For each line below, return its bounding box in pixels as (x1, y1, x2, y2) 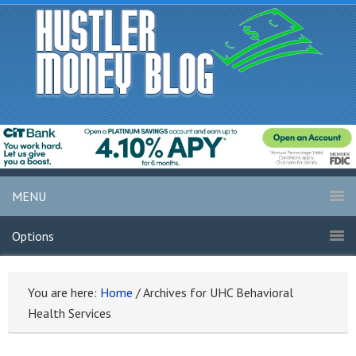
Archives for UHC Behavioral (141, 284, 293, 301)
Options (12, 228, 54, 245)
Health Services (28, 305, 111, 322)
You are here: (28, 284, 100, 301)
